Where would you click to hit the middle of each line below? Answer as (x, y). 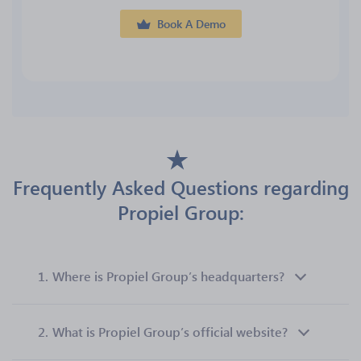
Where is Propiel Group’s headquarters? (168, 276)
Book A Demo (191, 24)
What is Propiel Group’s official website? (170, 332)
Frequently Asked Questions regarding (180, 187)
